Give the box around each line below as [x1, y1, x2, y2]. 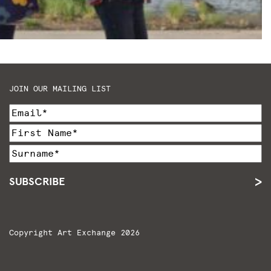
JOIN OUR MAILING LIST [8, 84, 111, 94]
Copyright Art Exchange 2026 [8, 227, 140, 237]
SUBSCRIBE [8, 174, 65, 188]
